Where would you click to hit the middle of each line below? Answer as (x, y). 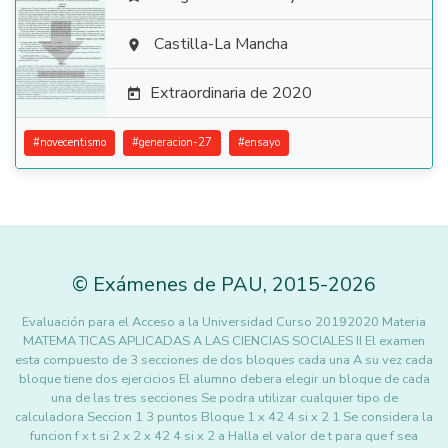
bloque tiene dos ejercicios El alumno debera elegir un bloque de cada (224, 379)
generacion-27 (175, 142)
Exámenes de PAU (178, 284)
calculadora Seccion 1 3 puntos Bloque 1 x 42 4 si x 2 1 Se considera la (224, 417)
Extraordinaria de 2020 (231, 93)
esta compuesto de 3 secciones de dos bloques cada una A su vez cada (224, 360)
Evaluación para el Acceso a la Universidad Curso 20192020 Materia (224, 322)
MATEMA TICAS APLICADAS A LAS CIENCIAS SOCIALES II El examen (224, 341)
